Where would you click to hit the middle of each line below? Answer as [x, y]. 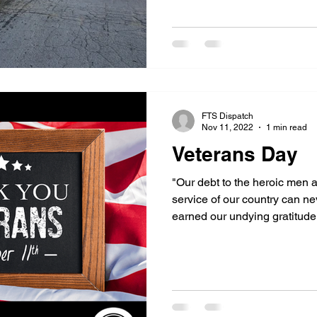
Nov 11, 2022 [227, 127]
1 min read [287, 127]
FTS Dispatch [227, 116]
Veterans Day [235, 154]
